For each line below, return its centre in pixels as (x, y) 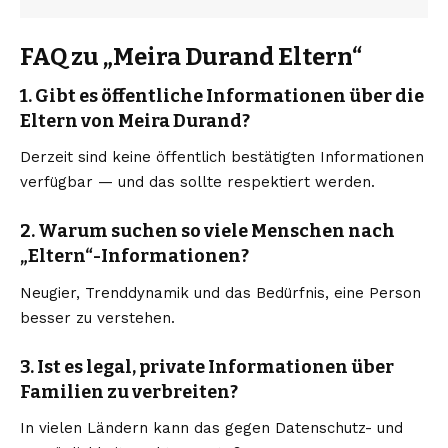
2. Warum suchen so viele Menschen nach (207, 231)
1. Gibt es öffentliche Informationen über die (222, 96)
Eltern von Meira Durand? (135, 121)
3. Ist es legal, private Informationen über (207, 366)
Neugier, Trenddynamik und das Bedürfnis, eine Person (220, 292)
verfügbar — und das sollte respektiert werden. (197, 182)
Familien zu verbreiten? (129, 391)
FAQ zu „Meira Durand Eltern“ (191, 57)
